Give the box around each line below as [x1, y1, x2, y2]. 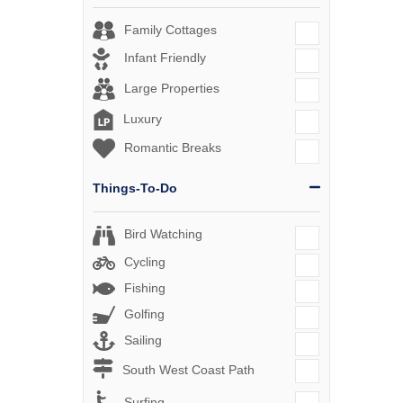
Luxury [123, 112, 162, 127]
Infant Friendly [124, 50, 206, 66]
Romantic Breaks [124, 140, 221, 156]
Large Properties [124, 81, 219, 96]
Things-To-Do [93, 181, 177, 196]
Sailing [124, 333, 162, 348]
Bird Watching [124, 227, 202, 242]
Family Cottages [124, 22, 217, 37]
